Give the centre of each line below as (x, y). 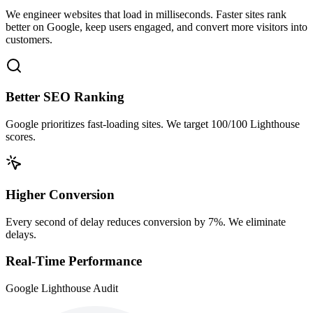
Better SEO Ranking (65, 97)
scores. (21, 137)
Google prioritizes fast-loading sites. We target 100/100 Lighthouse (153, 124)
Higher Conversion (60, 194)
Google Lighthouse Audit (62, 288)
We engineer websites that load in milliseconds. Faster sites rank (146, 14)
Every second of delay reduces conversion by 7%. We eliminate (146, 221)
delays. (21, 234)
